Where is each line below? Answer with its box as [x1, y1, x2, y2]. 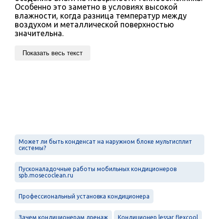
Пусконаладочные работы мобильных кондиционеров [19, 165, 176, 172]
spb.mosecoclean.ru [19, 172, 73, 178]
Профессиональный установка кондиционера [19, 193, 150, 199]
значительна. [15, 28, 64, 38]
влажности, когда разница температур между [15, 11, 187, 20]
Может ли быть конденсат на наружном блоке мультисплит [19, 138, 192, 145]
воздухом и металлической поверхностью [15, 20, 174, 29]
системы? [19, 144, 46, 151]
